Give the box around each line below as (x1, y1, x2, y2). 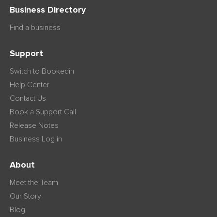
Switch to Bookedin (10, 67, 74, 75)
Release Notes (10, 121, 59, 129)
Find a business (10, 23, 61, 31)
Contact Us (10, 94, 46, 102)
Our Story (10, 192, 41, 200)
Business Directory (10, 5, 86, 15)
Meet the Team (10, 178, 58, 186)
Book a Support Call (10, 108, 76, 116)
